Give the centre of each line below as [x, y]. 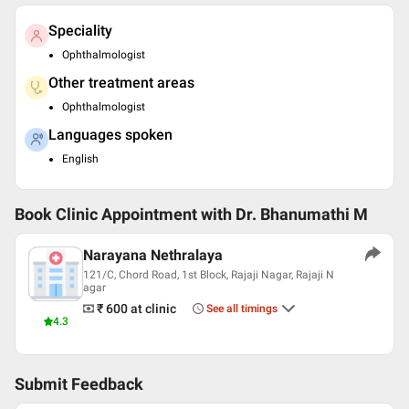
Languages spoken [110, 135]
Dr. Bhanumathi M [302, 215]
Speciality [80, 31]
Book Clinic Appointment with [123, 215]
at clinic [153, 309]
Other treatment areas [121, 83]
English [80, 159]
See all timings [242, 309]
